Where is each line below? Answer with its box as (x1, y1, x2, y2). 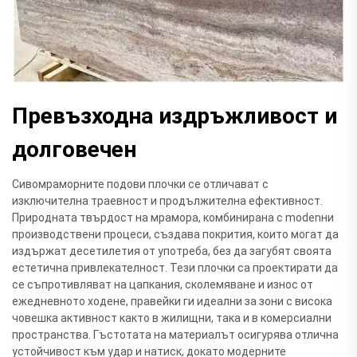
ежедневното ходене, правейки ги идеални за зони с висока (12, 294, 332, 308)
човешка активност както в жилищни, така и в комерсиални (12, 311, 331, 324)
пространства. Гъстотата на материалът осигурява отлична (12, 328, 339, 341)
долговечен (12, 135, 136, 163)
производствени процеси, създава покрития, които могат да (12, 227, 339, 241)
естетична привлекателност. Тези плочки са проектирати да (12, 261, 338, 274)
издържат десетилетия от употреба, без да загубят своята (12, 244, 331, 257)
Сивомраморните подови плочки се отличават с (12, 177, 269, 190)
